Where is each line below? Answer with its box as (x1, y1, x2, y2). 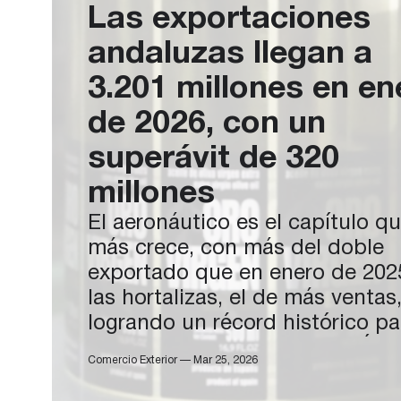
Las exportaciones (88, 4, 371, 34)
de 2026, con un (88, 109, 326, 139)
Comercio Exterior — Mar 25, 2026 (88, 355, 258, 365)
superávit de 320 (88, 144, 339, 174)
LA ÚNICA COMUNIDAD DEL (88, 364, 374, 384)
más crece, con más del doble (88, 239, 384, 259)
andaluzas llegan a (88, 39, 372, 69)
